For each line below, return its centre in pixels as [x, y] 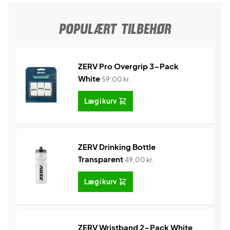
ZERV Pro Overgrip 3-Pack [128, 66]
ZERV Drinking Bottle [117, 147]
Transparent [101, 159]
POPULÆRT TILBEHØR [115, 29]
